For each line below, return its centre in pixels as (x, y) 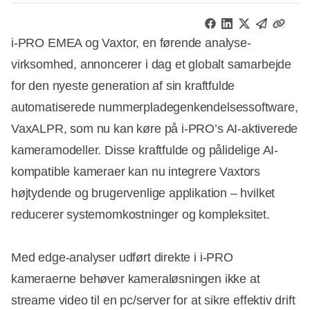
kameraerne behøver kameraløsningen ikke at (136, 279)
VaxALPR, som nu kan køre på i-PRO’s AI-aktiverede (155, 129)
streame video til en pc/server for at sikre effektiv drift (153, 301)
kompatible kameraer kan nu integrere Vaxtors (136, 172)
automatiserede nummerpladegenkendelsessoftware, (155, 108)
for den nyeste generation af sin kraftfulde (123, 86)
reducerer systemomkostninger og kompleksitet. (140, 215)
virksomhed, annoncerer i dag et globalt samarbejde (152, 65)
